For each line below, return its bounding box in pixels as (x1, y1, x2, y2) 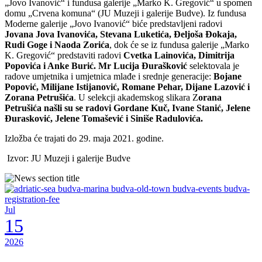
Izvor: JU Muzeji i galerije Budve (5, 153, 130, 163)
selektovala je (189, 60, 239, 71)
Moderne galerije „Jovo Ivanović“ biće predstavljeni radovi (5, 18, 222, 29)
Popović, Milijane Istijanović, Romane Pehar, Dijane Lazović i (5, 81, 250, 92)
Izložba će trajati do (5, 133, 79, 143)
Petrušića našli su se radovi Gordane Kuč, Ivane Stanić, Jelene (5, 102, 250, 113)
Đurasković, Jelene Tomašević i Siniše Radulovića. (5, 113, 203, 123)
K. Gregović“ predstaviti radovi (5, 50, 123, 60)
